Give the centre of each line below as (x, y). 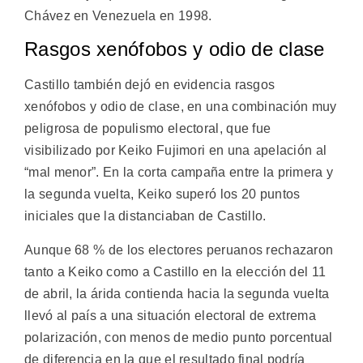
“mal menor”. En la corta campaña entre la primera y (179, 173)
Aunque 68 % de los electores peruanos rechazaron (179, 250)
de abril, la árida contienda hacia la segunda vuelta (177, 293)
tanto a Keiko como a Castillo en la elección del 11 (175, 271)
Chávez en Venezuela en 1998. (118, 15)
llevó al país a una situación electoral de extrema (170, 315)
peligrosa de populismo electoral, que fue (148, 129)
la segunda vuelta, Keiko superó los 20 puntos (162, 194)
